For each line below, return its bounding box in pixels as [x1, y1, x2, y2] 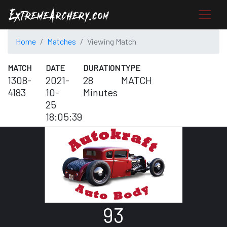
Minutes [83, 86, 118, 99]
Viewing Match [87, 36, 136, 47]
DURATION [83, 63, 121, 73]
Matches [47, 36, 76, 47]
